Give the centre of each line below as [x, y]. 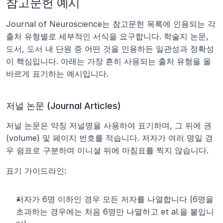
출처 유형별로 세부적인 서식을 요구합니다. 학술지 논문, [107, 36]
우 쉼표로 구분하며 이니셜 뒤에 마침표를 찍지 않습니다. [107, 150]
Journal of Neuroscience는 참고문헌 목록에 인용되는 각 [111, 24]
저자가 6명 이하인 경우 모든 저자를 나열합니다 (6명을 [115, 199]
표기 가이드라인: [36, 171]
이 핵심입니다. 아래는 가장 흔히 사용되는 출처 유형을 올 [109, 61]
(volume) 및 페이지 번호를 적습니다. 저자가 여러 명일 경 [110, 138]
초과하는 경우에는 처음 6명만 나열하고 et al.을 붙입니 [115, 212]
